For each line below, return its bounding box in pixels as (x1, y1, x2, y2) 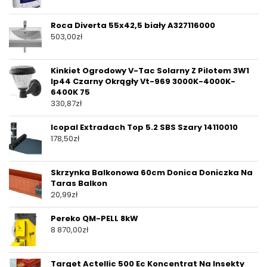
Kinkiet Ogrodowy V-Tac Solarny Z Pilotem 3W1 (51, 65, 249, 77)
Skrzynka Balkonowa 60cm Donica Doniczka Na (51, 167, 253, 179)
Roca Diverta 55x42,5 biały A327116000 (51, 20, 215, 32)
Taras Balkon (51, 178, 107, 190)
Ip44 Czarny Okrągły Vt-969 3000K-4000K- (51, 76, 235, 88)
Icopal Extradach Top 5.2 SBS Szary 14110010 (51, 122, 238, 133)
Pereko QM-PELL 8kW (51, 213, 138, 225)
